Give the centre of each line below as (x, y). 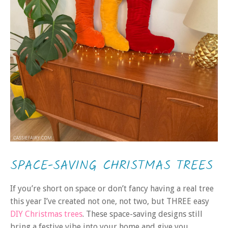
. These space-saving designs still (142, 214)
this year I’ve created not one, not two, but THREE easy (110, 202)
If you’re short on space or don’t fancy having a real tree (112, 189)
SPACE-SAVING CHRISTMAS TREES (111, 166)
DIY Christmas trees (46, 214)
